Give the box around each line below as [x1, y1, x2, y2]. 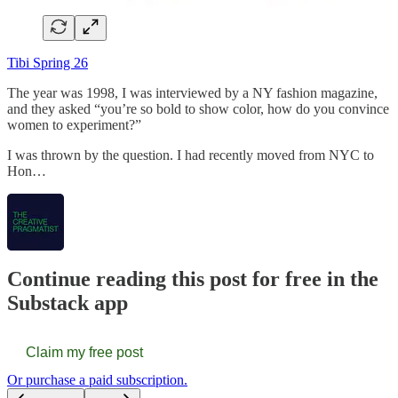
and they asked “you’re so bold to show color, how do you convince [7, 100, 389, 116]
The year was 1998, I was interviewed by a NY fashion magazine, [7, 84, 378, 100]
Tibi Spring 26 [7, 54, 88, 70]
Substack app [7, 291, 128, 315]
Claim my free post [26, 345, 143, 361]
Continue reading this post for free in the [7, 267, 378, 291]
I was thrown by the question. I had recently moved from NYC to [7, 147, 374, 163]
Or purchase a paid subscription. [7, 372, 187, 388]
